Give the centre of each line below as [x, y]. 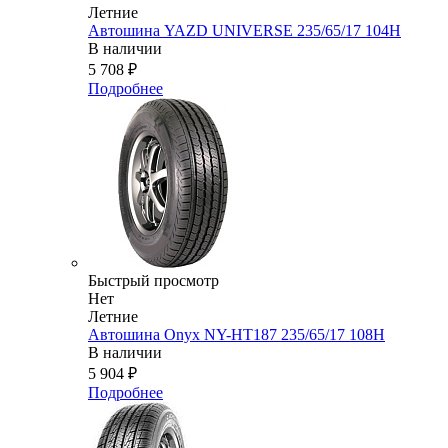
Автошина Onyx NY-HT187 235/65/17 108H [236, 335]
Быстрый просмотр [153, 281]
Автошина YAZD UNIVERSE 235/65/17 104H [244, 31]
